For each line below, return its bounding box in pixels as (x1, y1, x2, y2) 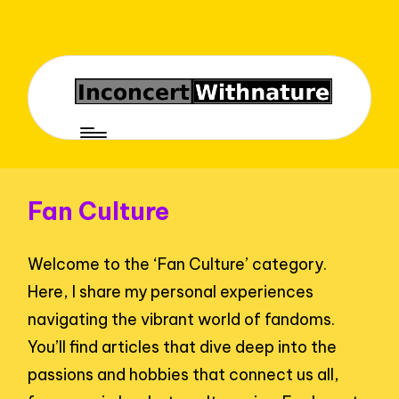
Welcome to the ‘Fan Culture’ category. (28, 253, 328, 274)
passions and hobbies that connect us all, (28, 363, 340, 385)
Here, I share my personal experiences (28, 281, 314, 302)
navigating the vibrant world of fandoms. (28, 308, 336, 330)
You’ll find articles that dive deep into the (28, 336, 338, 357)
